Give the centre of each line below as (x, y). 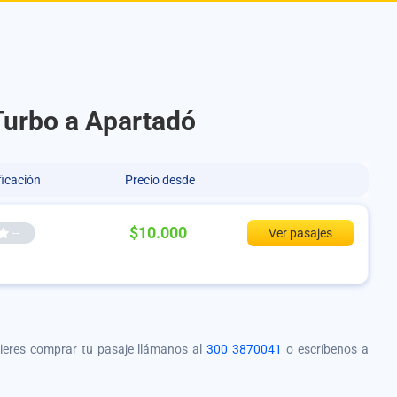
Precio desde (160, 179)
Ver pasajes (300, 234)
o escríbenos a (326, 350)
